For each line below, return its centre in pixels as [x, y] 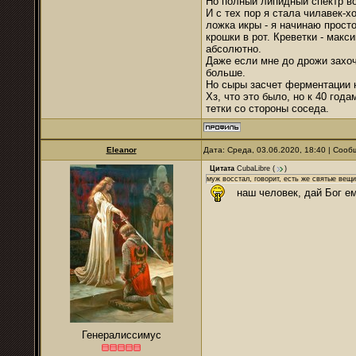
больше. [226, 73]
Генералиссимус [121, 335]
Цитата [222, 169]
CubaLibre [253, 169]
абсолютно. [234, 49]
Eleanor [121, 150]
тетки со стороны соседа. [267, 108]
